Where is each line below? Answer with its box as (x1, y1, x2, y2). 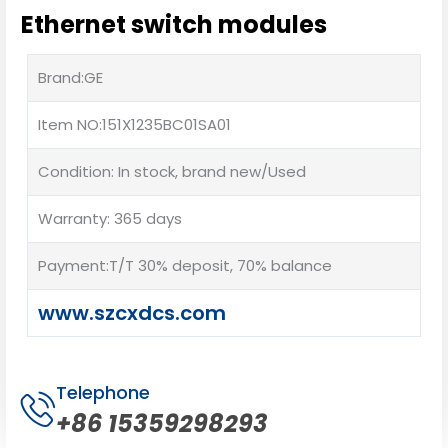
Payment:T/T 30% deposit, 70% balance (38, 254, 332, 276)
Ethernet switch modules (21, 7, 327, 41)
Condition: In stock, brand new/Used (38, 160, 306, 182)
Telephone (56, 380, 150, 406)
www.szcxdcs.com (38, 298, 226, 327)
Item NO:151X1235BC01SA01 (38, 113, 231, 135)
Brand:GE (38, 66, 103, 88)
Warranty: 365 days (38, 207, 182, 229)
